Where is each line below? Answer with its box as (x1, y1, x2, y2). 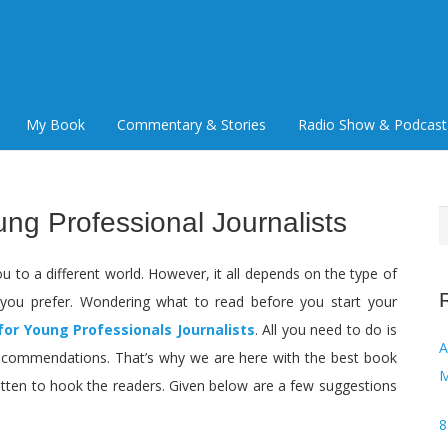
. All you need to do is (254, 320, 397, 339)
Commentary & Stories (116, 115, 266, 134)
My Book (25, 115, 85, 134)
